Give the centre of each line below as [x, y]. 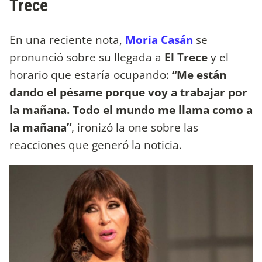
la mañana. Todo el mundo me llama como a [131, 109]
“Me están [198, 74]
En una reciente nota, [67, 39]
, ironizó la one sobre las [135, 127]
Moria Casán [159, 39]
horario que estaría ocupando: [89, 74]
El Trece [186, 57]
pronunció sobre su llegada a [87, 57]
